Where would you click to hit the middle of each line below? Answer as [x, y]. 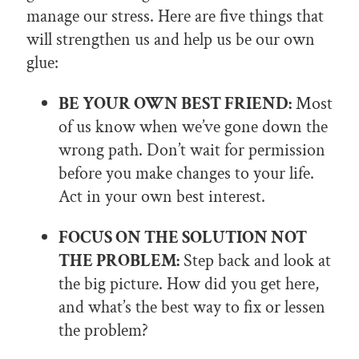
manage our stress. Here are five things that [175, 17]
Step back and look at [255, 261]
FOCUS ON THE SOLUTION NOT [183, 238]
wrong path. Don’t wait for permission [192, 151]
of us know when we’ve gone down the [193, 127]
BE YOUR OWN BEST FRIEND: [175, 104]
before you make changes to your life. [186, 174]
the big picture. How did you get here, [189, 284]
